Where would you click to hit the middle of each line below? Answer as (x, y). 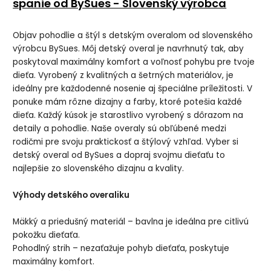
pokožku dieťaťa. (47, 235)
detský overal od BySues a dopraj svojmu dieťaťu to (119, 155)
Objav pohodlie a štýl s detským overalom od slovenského (133, 36)
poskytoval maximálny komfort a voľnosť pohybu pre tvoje (134, 62)
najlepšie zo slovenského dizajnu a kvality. (99, 169)
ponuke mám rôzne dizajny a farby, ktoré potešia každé (128, 102)
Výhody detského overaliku (71, 195)
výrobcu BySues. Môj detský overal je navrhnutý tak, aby (129, 49)
